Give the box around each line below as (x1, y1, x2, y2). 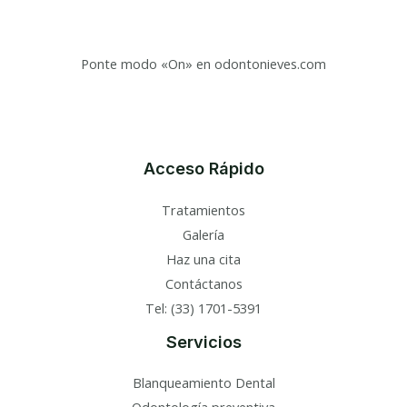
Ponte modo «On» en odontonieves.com (81, 55, 326, 74)
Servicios (165, 331, 242, 352)
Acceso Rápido (143, 158, 264, 179)
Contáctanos (164, 273, 243, 293)
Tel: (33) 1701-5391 (145, 298, 262, 317)
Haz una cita (166, 249, 241, 268)
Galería (183, 224, 224, 243)
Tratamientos (162, 200, 245, 219)
